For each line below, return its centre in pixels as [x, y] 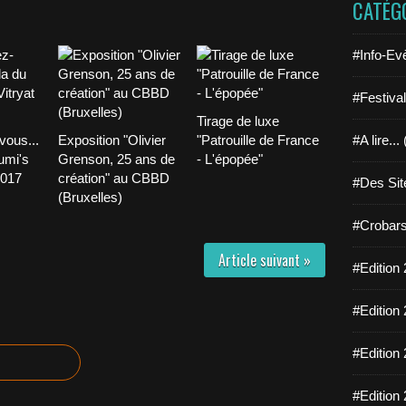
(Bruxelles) [90, 197]
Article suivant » [265, 260]
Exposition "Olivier [112, 140]
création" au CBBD [114, 178]
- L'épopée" [229, 159]
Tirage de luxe [237, 121]
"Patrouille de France [257, 140]
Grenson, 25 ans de [116, 159]
